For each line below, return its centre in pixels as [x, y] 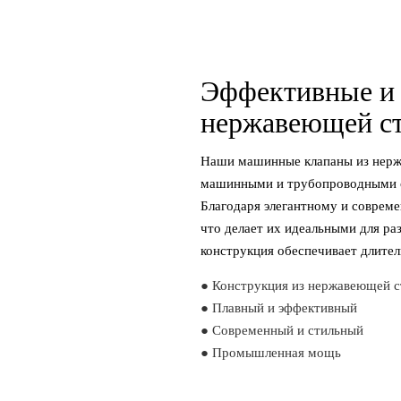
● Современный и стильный [282, 329]
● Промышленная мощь [271, 352]
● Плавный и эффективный [279, 307]
